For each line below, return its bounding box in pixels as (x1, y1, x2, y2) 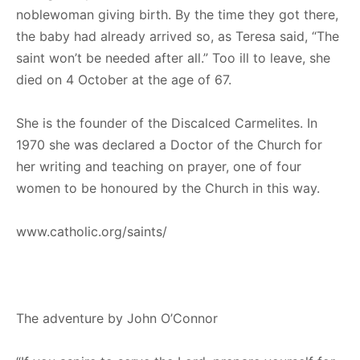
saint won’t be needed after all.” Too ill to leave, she (16, 49, 330, 66)
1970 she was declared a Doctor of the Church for (16, 136, 322, 153)
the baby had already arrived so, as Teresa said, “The (16, 27, 339, 44)
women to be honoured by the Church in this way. (16, 179, 320, 196)
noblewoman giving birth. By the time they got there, (16, 6, 338, 22)
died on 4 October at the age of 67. (16, 71, 231, 88)
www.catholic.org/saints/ (16, 223, 167, 239)
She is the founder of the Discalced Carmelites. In (16, 114, 317, 131)
